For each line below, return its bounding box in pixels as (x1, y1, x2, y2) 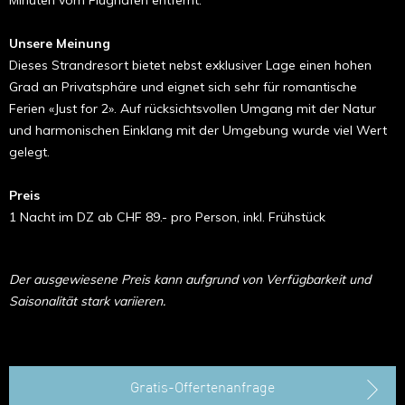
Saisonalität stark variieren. (9, 292, 165, 309)
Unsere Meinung (9, 34, 110, 52)
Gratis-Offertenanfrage (130, 381, 275, 396)
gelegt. (9, 143, 50, 160)
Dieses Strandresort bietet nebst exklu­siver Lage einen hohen (9, 56, 372, 73)
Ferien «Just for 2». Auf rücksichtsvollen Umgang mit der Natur (9, 99, 376, 117)
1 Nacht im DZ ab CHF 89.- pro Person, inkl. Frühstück (9, 208, 325, 225)
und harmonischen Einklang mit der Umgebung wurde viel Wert (9, 121, 387, 138)
